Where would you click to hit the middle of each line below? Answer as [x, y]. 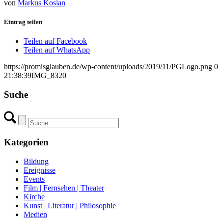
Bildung [36, 162]
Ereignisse [40, 170]
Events [34, 179]
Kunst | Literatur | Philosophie [70, 206]
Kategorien [26, 142]
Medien [35, 215]
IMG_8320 [49, 76]
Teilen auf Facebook [55, 41]
